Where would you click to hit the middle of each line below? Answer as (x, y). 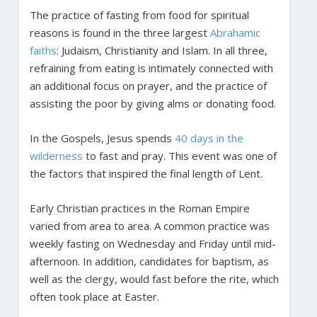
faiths (43, 50)
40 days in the (209, 138)
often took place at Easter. (96, 296)
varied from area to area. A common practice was (149, 225)
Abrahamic (235, 32)
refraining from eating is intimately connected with (151, 68)
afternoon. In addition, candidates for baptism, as (149, 261)
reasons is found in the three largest (120, 32)
